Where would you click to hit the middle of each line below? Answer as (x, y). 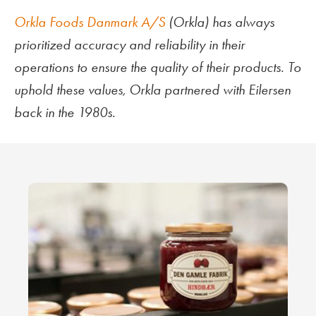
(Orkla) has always (220, 22)
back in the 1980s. (65, 112)
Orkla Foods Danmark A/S (90, 22)
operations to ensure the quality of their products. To (158, 67)
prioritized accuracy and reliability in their (129, 44)
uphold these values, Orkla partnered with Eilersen (152, 90)
